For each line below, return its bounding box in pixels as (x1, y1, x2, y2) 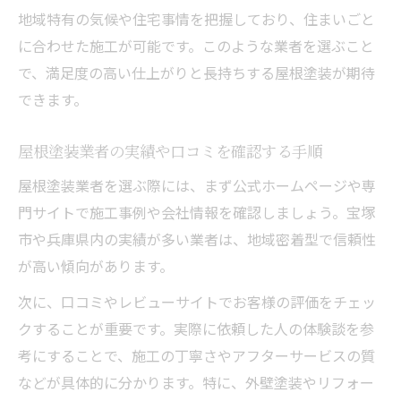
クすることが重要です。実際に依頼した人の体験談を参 (18, 317, 374, 339)
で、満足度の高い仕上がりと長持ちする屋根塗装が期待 (18, 61, 375, 83)
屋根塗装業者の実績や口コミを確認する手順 (18, 139, 322, 162)
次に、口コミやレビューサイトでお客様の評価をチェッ (18, 290, 376, 312)
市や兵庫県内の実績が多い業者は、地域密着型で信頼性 (18, 227, 376, 250)
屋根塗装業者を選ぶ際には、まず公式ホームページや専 (18, 174, 376, 196)
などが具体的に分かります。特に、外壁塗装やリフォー (18, 371, 374, 393)
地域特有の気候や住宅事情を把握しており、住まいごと (18, 7, 375, 30)
